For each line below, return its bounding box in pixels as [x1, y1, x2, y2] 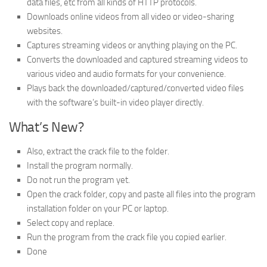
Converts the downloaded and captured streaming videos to [27, 54, 248, 65]
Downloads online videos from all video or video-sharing [27, 11, 234, 22]
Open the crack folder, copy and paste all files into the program [27, 188, 256, 200]
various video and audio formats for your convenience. [27, 68, 226, 79]
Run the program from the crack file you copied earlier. [27, 231, 226, 243]
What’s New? [9, 119, 84, 135]
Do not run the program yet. [27, 174, 130, 185]
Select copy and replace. [27, 217, 114, 228]
